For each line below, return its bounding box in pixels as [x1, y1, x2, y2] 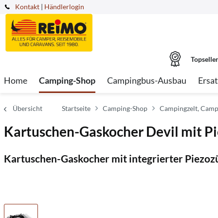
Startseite [62, 104, 91, 112]
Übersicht [13, 104, 42, 112]
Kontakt [15, 2, 39, 11]
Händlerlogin [44, 2, 84, 11]
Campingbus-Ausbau [107, 75, 186, 86]
